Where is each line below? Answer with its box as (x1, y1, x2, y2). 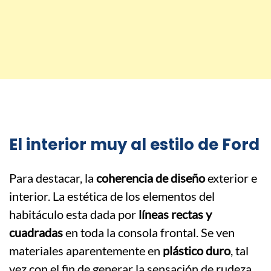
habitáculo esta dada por (9, 206, 139, 221)
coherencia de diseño (96, 170, 205, 185)
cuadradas (9, 224, 63, 240)
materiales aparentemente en (9, 243, 163, 258)
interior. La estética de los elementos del (9, 188, 215, 203)
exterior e (205, 170, 257, 185)
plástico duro (163, 243, 230, 258)
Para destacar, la (9, 170, 96, 185)
